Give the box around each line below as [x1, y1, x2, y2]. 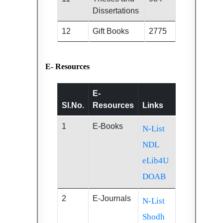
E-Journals [93, 194, 131, 203]
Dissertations [93, 6, 139, 15]
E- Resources [45, 62, 90, 71]
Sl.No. [62, 101, 84, 110]
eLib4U [142, 155, 169, 165]
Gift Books [93, 26, 129, 35]
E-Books [93, 121, 123, 130]
